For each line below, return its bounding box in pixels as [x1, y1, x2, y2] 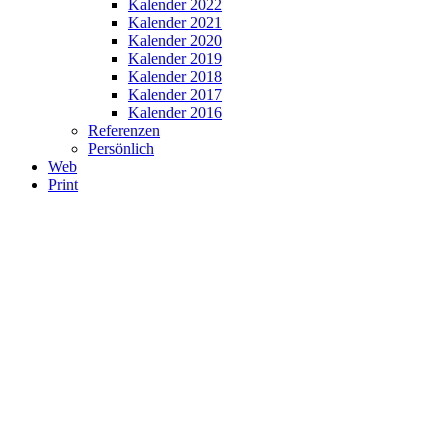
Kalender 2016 [128, 104, 222, 122]
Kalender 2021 [128, 14, 222, 32]
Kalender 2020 [128, 32, 222, 50]
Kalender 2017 [128, 86, 222, 104]
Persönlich [88, 140, 154, 158]
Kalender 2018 [128, 68, 222, 86]
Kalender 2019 [128, 50, 222, 68]
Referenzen [88, 122, 160, 140]
